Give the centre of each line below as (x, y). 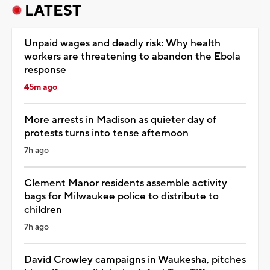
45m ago (41, 87)
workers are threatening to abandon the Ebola (132, 56)
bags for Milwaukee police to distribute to (121, 196)
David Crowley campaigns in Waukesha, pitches (135, 259)
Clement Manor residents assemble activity (126, 183)
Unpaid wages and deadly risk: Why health (122, 43)
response (45, 70)
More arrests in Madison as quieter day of (120, 120)
